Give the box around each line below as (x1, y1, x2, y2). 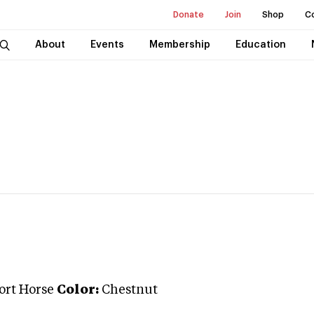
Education (235, 40, 286, 50)
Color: (57, 284, 99, 296)
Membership (149, 40, 210, 50)
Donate (173, 11, 204, 19)
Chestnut (102, 284, 158, 296)
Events (90, 40, 124, 50)
